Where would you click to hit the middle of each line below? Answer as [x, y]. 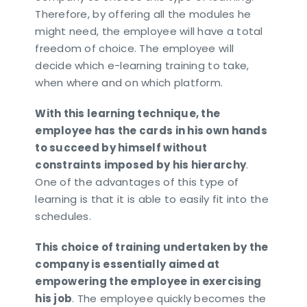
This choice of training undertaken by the [152, 247]
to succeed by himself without [121, 147]
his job [54, 298]
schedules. [63, 216]
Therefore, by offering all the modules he [143, 14]
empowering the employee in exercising [148, 281]
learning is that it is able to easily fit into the [152, 199]
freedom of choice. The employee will [135, 48]
